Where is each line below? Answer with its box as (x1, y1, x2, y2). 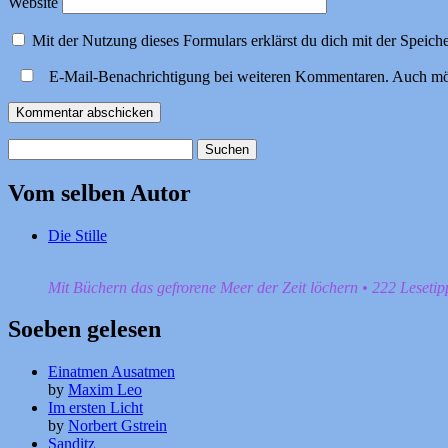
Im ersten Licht (48, 399, 143, 417)
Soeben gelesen (8, 316, 161, 343)
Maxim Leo (68, 381, 142, 399)
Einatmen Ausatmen (48, 363, 175, 381)
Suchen (7, 137, 54, 155)
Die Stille (48, 226, 107, 244)
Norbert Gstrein (68, 417, 167, 435)
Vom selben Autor (8, 179, 191, 206)
